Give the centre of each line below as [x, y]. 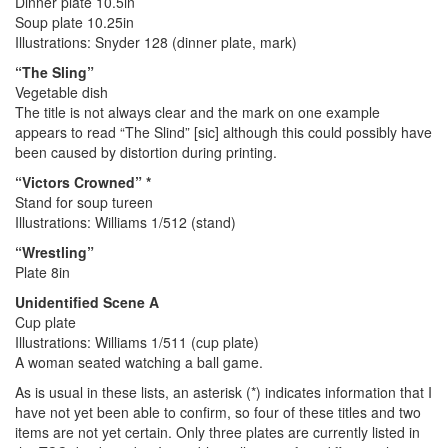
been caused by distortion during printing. [146, 152]
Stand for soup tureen [84, 202]
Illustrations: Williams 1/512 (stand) [125, 222]
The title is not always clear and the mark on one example [197, 112]
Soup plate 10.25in [74, 22]
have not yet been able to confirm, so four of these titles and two [218, 412]
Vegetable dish [61, 92]
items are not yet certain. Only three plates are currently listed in [217, 432]
